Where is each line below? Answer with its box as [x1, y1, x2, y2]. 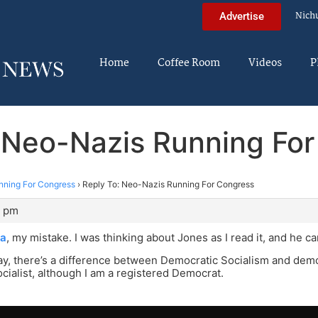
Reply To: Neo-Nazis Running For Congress [82, 178, 254, 190]
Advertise [219, 9, 264, 23]
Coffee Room [158, 55, 220, 72]
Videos [248, 55, 282, 72]
